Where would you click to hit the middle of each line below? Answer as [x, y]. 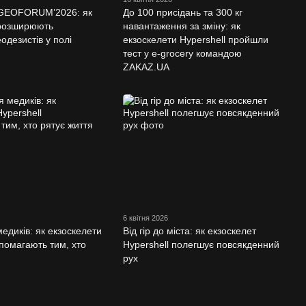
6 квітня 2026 [145, 218]
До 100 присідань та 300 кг [182, 13]
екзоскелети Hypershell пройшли [195, 40]
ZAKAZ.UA [146, 67]
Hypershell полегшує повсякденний [201, 244]
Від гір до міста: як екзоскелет [189, 231]
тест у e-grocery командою [182, 54]
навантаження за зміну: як [181, 26]
